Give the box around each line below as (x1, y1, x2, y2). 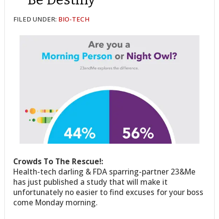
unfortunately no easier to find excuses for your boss (13, 186, 204, 197)
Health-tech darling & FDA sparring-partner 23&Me (13, 166, 196, 177)
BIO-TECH (58, 15, 90, 24)
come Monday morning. (13, 197, 98, 208)
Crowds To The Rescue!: (13, 155, 104, 167)
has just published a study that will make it (13, 176, 168, 187)
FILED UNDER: (13, 15, 59, 24)
